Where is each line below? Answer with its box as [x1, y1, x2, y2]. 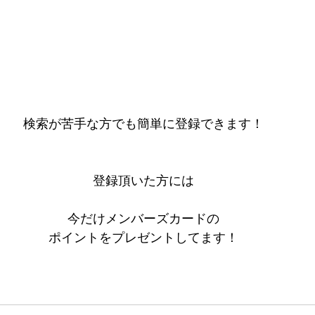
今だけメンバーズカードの [67, 211, 219, 226]
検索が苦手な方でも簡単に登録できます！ [23, 116, 264, 131]
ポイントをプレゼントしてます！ [49, 230, 238, 245]
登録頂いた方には [93, 173, 194, 188]
